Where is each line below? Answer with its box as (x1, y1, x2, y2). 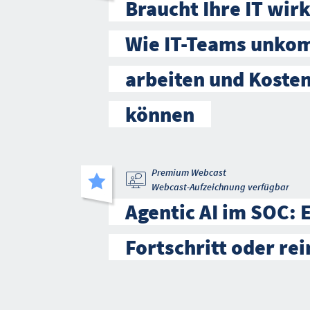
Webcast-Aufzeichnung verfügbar (152, 181, 289, 194)
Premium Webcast (152, 166, 226, 179)
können (125, 101, 194, 128)
